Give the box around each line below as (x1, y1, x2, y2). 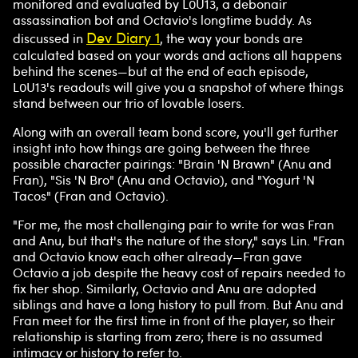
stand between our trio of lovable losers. (13, 93, 245, 112)
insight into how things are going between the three (13, 138, 310, 157)
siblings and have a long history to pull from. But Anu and (13, 295, 344, 313)
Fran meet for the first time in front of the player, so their (13, 311, 335, 329)
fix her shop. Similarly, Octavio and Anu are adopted (13, 279, 316, 297)
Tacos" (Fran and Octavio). (13, 186, 169, 205)
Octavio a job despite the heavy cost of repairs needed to (13, 263, 345, 281)
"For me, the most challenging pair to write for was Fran (13, 215, 334, 233)
